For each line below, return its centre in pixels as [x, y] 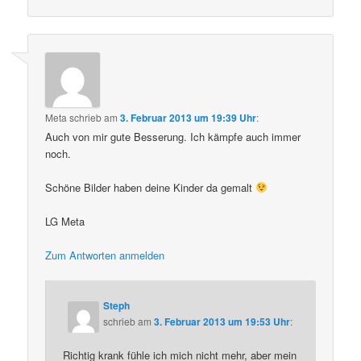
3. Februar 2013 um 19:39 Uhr [189, 117]
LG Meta [65, 221]
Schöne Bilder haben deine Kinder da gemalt [151, 187]
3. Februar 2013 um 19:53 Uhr [222, 322]
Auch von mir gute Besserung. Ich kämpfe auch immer [173, 136]
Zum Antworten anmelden [105, 255]
